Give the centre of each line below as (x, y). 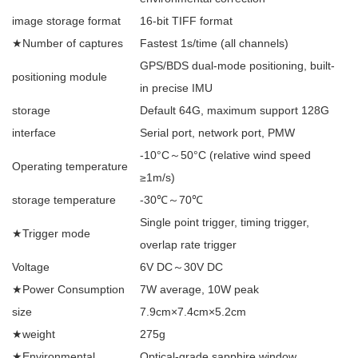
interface (34, 133)
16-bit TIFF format (186, 21)
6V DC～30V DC (181, 267)
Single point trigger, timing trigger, (225, 222)
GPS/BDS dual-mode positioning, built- (237, 66)
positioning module (60, 77)
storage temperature (64, 200)
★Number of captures (68, 43)
